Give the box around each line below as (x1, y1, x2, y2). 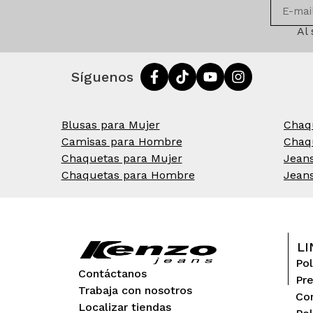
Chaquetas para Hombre (61, 168, 195, 182)
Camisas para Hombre (61, 135, 182, 149)
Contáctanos (78, 267, 147, 281)
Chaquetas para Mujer (61, 152, 182, 166)
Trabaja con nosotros (78, 284, 192, 298)
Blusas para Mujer (61, 118, 160, 132)
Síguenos (71, 68, 133, 86)
